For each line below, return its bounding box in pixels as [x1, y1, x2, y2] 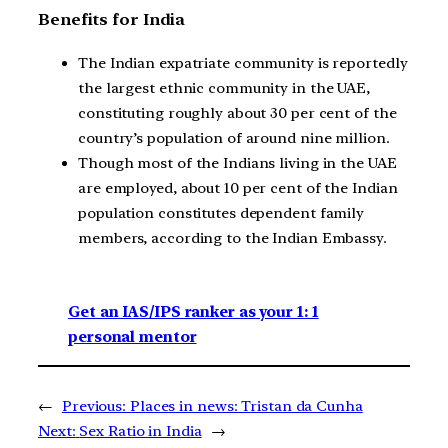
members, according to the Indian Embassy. [78, 228, 387, 247]
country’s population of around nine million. [78, 128, 390, 147]
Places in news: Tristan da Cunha [129, 397, 363, 416]
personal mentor [68, 328, 197, 347]
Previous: [61, 397, 127, 416]
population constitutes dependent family [78, 203, 365, 222]
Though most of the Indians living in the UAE [78, 153, 397, 172]
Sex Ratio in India [79, 422, 202, 441]
